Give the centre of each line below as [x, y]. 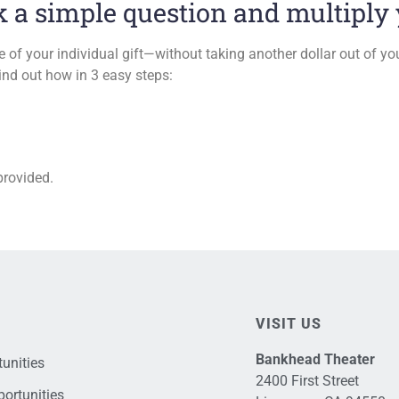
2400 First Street [307, 380]
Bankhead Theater [315, 359]
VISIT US [288, 323]
